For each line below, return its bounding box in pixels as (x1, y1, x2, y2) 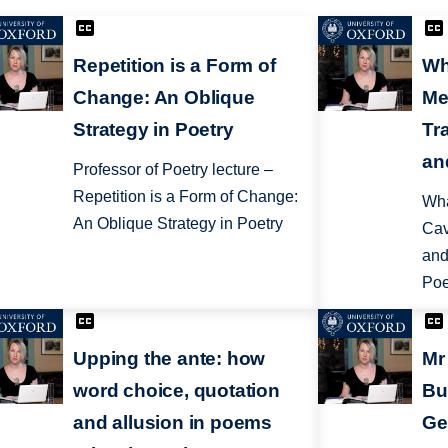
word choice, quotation (73, 379, 280, 401)
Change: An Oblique (73, 87, 255, 109)
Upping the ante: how (73, 347, 266, 369)
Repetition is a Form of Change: (73, 188, 299, 206)
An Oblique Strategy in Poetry (73, 215, 284, 233)
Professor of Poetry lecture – (73, 161, 274, 179)
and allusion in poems (73, 411, 273, 433)
